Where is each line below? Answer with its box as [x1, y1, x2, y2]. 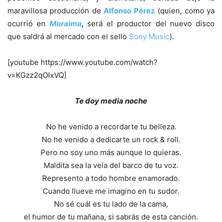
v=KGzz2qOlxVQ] [7, 70, 66, 80]
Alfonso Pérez [104, 6, 155, 16]
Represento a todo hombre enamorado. [42, 173, 180, 183]
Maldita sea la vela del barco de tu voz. [44, 161, 178, 170]
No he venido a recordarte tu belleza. [46, 122, 176, 132]
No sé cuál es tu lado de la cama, [54, 199, 168, 209]
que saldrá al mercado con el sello [7, 32, 129, 42]
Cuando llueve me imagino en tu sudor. [43, 186, 179, 196]
